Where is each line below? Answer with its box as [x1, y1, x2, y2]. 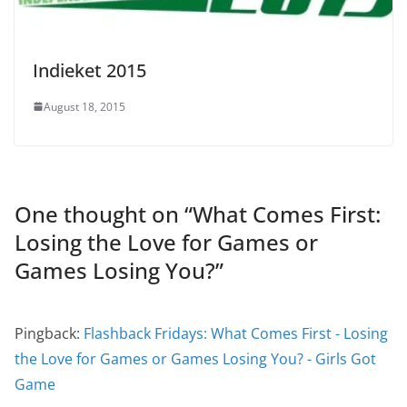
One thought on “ [15, 198, 193, 229]
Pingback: [15, 323, 84, 343]
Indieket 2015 [33, 57, 146, 83]
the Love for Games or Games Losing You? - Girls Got [15, 348, 376, 369]
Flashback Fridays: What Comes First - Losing [84, 323, 388, 343]
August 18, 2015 [44, 98, 125, 114]
